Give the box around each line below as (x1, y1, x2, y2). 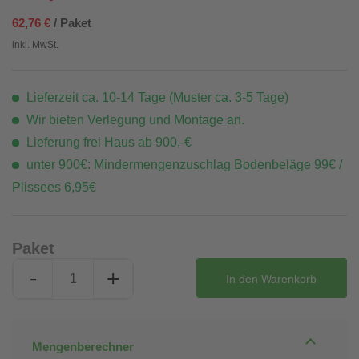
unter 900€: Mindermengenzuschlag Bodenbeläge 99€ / (23, 158, 342, 171)
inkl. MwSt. (12, 39, 58, 50)
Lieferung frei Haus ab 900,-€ (23, 135, 192, 149)
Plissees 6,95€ (12, 180, 96, 194)
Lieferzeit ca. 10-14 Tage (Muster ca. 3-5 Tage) (23, 91, 288, 104)
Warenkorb (261, 272, 317, 285)
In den (226, 272, 259, 285)
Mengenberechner (32, 340, 134, 353)
